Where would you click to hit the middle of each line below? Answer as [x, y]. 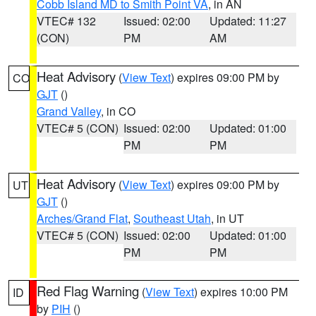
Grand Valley [69, 111]
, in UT [227, 218]
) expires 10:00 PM [241, 292]
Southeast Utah [172, 218]
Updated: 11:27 [248, 21]
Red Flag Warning [88, 291]
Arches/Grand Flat [82, 218]
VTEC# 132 [66, 21]
